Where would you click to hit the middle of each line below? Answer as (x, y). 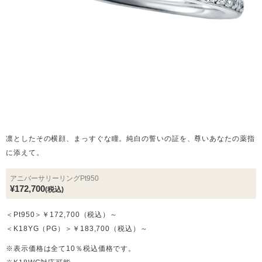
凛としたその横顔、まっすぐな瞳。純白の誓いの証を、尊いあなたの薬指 (130, 139)
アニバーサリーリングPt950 (54, 178)
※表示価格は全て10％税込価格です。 (71, 249)
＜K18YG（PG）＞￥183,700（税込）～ (77, 229)
